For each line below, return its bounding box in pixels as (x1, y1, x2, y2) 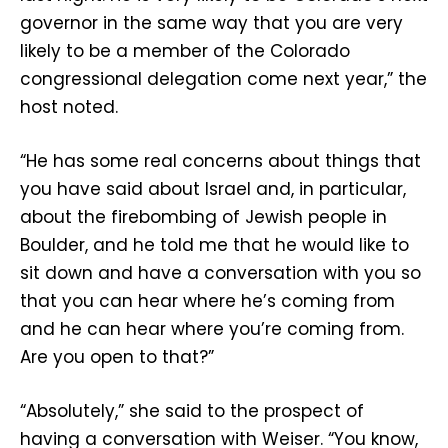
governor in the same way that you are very (20, 10, 403, 35)
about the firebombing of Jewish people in (20, 205, 387, 230)
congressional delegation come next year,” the (20, 66, 427, 91)
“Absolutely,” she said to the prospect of (20, 399, 364, 424)
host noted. (20, 94, 123, 119)
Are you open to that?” (20, 345, 214, 370)
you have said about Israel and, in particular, (20, 177, 406, 202)
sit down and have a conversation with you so (20, 261, 421, 286)
